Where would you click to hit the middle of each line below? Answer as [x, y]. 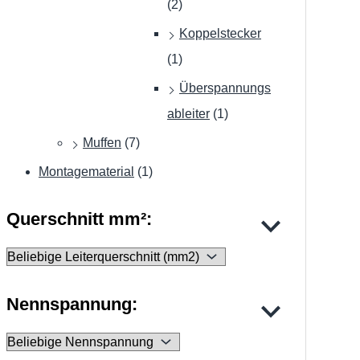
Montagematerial [86, 172]
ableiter [188, 114]
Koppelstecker [220, 34]
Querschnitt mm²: [79, 219]
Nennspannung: [72, 304]
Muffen [102, 143]
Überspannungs [225, 88]
